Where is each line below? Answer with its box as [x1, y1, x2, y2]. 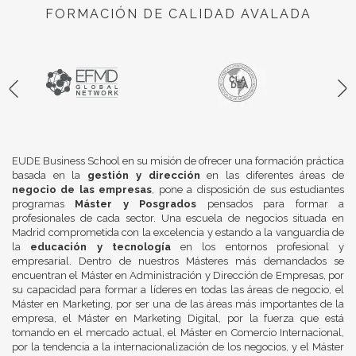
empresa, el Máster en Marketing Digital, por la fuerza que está [12, 312, 344, 325]
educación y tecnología [30, 241, 171, 253]
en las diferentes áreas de [199, 169, 345, 182]
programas [12, 198, 75, 211]
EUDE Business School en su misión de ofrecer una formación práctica [12, 155, 344, 168]
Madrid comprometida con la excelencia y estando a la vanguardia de [12, 226, 344, 239]
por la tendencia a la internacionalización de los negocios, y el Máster [12, 341, 344, 354]
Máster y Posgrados [75, 198, 197, 211]
